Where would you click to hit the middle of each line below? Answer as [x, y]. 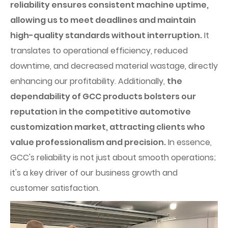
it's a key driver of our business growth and [94, 173]
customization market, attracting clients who [108, 127]
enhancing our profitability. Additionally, [89, 81]
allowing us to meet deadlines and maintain [103, 20]
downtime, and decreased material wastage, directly [114, 66]
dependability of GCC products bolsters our [103, 96]
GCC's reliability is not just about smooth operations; [113, 158]
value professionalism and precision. [88, 142]
